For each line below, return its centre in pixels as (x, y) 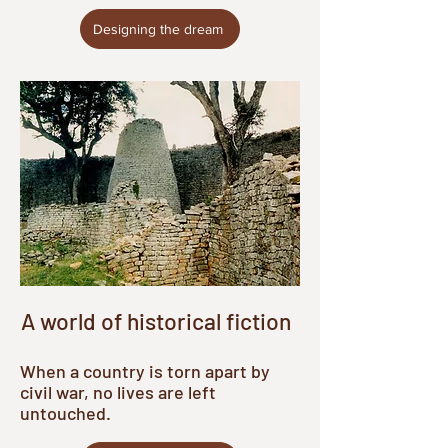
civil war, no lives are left (118, 392)
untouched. (65, 413)
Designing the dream (158, 29)
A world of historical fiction (156, 321)
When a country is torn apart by (145, 371)
